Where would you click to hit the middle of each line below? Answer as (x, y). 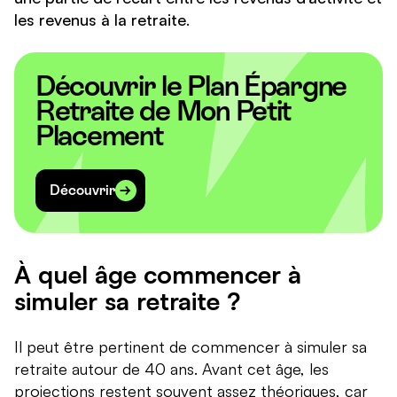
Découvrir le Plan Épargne (191, 86)
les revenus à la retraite (100, 20)
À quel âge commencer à (158, 275)
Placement (99, 136)
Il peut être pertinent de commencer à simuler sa (191, 347)
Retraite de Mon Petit (163, 111)
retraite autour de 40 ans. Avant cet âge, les (171, 369)
